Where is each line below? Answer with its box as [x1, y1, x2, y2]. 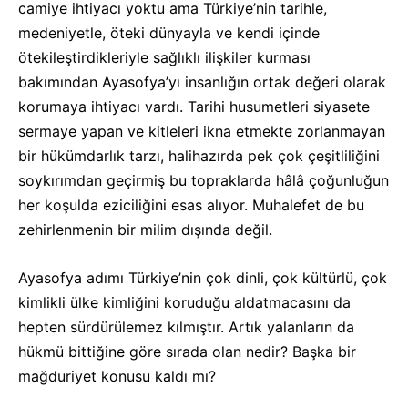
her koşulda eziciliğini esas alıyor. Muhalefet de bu [18, 196, 364, 214]
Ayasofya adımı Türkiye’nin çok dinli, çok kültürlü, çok [18, 269, 387, 287]
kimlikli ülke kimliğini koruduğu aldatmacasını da [18, 293, 351, 311]
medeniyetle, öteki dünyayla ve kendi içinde [18, 24, 320, 42]
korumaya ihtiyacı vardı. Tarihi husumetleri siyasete [18, 97, 370, 116]
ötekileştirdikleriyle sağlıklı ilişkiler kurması [18, 48, 311, 66]
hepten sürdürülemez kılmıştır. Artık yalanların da [18, 318, 354, 336]
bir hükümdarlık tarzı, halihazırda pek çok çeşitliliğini [18, 147, 380, 165]
